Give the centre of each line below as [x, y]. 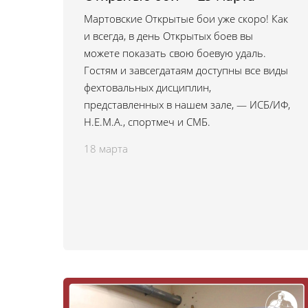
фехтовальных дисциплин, [147, 87]
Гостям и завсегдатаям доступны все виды [186, 70]
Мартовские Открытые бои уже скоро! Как [186, 19]
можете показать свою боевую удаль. [175, 53]
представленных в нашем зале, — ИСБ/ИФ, [187, 104]
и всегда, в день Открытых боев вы [168, 36]
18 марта [106, 148]
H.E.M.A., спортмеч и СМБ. [147, 122]
